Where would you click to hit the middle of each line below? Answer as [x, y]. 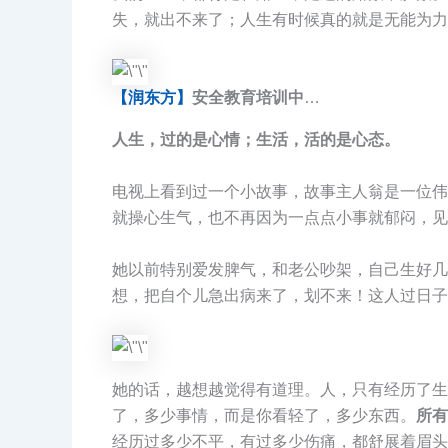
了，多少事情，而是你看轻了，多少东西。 [264, 415]
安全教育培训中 [248, 98]
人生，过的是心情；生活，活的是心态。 [256, 140]
